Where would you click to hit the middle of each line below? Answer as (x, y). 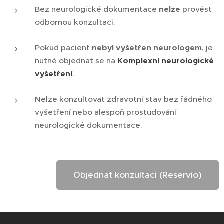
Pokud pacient (63, 48)
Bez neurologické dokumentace (97, 9)
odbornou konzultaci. (75, 22)
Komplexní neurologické (166, 61)
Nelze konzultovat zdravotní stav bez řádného (123, 99)
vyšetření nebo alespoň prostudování (106, 112)
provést (196, 9)
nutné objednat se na (76, 61)
